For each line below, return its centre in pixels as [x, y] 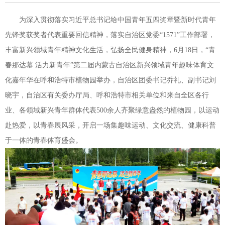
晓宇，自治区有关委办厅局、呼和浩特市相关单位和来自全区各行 [107, 95]
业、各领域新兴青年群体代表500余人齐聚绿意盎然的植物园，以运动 [112, 110]
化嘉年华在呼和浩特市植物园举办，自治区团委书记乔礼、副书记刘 [110, 80]
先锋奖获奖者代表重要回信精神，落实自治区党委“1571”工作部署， [110, 35]
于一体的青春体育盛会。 [44, 140]
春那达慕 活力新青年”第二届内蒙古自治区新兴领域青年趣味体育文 [109, 65]
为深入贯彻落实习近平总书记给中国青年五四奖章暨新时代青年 [118, 20]
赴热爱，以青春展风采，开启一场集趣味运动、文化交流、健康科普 [110, 125]
